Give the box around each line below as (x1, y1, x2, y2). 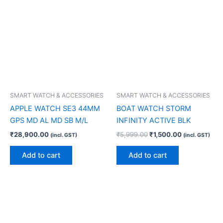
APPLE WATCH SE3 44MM (10, 104, 100, 113)
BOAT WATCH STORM (116, 104, 191, 113)
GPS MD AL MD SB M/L (10, 116, 88, 125)
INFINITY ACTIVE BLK (116, 116, 191, 125)
